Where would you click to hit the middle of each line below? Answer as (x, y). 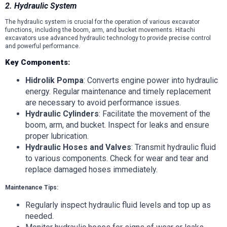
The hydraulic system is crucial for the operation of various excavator (102, 22)
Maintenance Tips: (32, 187)
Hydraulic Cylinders (62, 113)
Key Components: (37, 62)
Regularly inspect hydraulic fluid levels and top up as (118, 205)
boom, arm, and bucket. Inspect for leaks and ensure (117, 125)
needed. (40, 216)
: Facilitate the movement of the (155, 113)
